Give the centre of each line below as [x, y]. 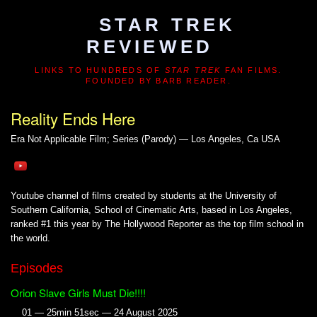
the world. [30, 238]
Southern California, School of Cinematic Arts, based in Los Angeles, [151, 210]
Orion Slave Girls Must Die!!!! [78, 293]
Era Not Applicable [48, 139]
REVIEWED [150, 47]
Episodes [37, 269]
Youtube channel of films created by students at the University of [144, 196]
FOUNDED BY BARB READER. [158, 80]
